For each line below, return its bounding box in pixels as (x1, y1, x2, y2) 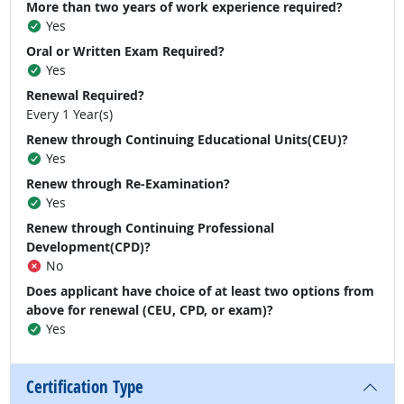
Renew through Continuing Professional (26, 219, 274, 237)
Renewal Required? (26, 87, 144, 105)
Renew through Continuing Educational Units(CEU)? (26, 131, 348, 149)
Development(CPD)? (26, 238, 151, 256)
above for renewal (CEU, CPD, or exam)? (26, 301, 273, 319)
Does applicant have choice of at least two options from (26, 282, 374, 300)
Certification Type (26, 375, 143, 399)
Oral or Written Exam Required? (26, 42, 225, 60)
